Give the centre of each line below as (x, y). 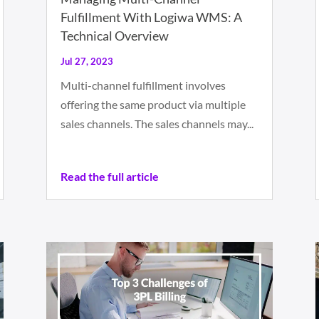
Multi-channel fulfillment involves (143, 85)
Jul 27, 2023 (87, 62)
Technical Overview (114, 36)
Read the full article (109, 177)
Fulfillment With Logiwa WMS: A (151, 17)
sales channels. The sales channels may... (157, 124)
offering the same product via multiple (153, 105)
